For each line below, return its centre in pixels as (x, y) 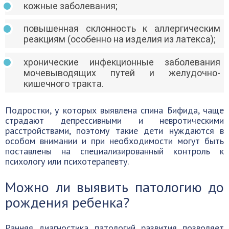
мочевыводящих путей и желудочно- (122, 73)
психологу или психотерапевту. (67, 161)
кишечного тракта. (64, 83)
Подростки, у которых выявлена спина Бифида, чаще (114, 110)
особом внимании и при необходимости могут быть (114, 141)
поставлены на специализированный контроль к (114, 151)
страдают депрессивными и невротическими (114, 120)
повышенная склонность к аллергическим (122, 29)
